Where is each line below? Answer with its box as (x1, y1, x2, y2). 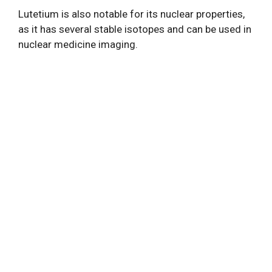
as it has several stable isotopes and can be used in (18, 23, 251, 35)
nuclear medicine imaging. (18, 38, 138, 50)
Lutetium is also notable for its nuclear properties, (18, 8, 245, 20)
